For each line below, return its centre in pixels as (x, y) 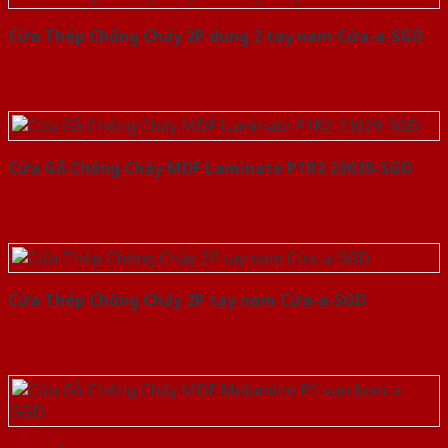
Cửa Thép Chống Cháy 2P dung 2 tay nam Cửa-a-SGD (215, 36)
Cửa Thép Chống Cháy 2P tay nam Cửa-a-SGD (187, 300)
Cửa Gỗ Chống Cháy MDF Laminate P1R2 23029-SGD (210, 168)
